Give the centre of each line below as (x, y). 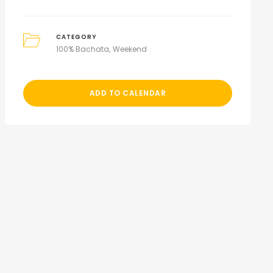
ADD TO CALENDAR (128, 93)
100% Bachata (83, 49)
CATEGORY (77, 37)
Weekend (130, 49)
